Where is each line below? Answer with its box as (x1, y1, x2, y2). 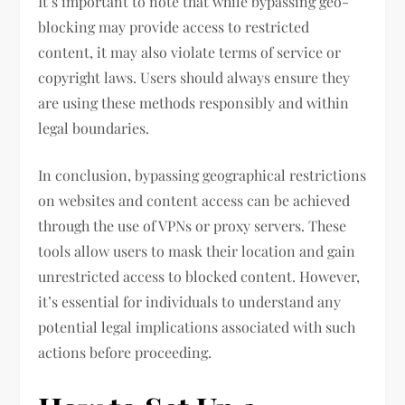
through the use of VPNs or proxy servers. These (38, 216, 347, 236)
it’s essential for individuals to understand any (38, 292, 342, 312)
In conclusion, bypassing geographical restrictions (38, 165, 367, 185)
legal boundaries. (38, 118, 150, 138)
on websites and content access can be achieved (38, 191, 351, 211)
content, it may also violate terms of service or (38, 42, 342, 62)
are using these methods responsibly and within (38, 93, 350, 113)
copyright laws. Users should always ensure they (38, 68, 351, 88)
